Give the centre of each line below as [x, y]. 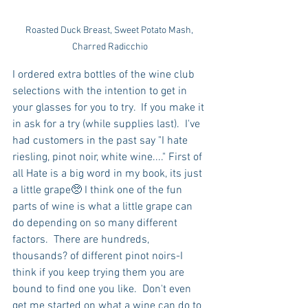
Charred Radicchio [110, 47]
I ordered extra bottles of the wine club [105, 75]
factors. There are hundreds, [82, 240]
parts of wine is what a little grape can [104, 207]
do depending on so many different [96, 224]
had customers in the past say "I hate [101, 141]
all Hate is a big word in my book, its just [109, 174]
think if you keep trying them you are [100, 273]
